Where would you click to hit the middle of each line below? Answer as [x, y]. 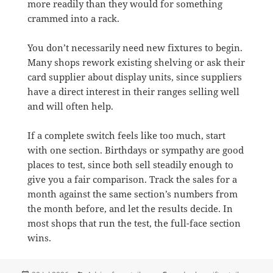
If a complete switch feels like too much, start [126, 136]
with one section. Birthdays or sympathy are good [135, 150]
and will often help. [70, 106]
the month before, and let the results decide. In [130, 209]
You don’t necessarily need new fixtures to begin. [135, 48]
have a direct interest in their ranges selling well [133, 92]
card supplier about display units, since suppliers [134, 77]
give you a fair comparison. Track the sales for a [132, 179]
